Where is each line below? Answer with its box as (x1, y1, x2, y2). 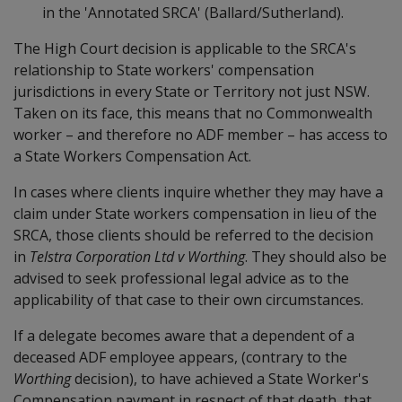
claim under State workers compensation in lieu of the (13, 203, 377, 223)
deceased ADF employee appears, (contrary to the (13, 346, 347, 367)
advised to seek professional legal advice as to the (13, 267, 349, 288)
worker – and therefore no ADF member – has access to (13, 124, 388, 144)
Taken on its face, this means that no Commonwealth (13, 102, 372, 123)
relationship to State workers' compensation (13, 59, 314, 80)
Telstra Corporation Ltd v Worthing (30, 246, 245, 267)
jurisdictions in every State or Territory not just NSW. (13, 81, 370, 101)
